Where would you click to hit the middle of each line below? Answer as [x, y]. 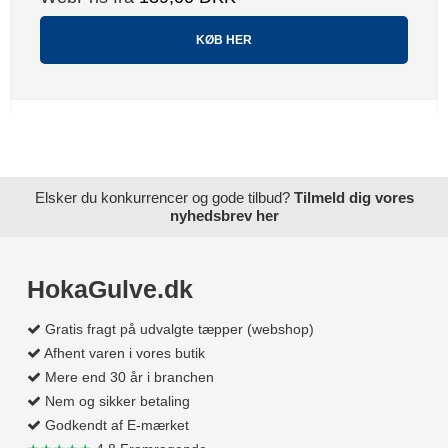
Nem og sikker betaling [117, 401]
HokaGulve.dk [110, 289]
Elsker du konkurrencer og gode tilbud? [164, 198]
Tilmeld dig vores [353, 198]
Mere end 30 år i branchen [129, 377]
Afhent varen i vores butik [124, 353]
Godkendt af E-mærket [117, 425]
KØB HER [224, 40]
